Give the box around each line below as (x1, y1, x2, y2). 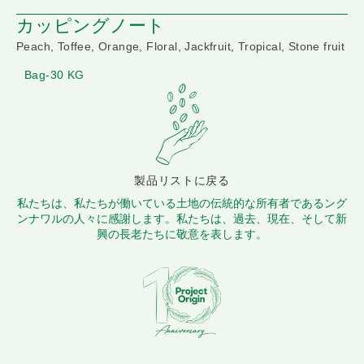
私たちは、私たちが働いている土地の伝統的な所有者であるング (17, 197, 347, 210)
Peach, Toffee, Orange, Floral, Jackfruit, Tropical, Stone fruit (16, 40, 345, 54)
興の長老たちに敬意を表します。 (97, 227, 267, 241)
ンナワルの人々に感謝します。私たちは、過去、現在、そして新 (17, 212, 347, 226)
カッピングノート (16, 15, 165, 37)
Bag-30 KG (24, 68, 84, 82)
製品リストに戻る (134, 174, 230, 188)
